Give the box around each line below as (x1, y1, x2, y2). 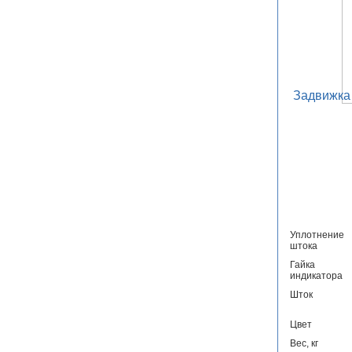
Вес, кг (289, 338, 318, 350)
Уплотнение (289, 229, 344, 241)
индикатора (289, 270, 343, 282)
